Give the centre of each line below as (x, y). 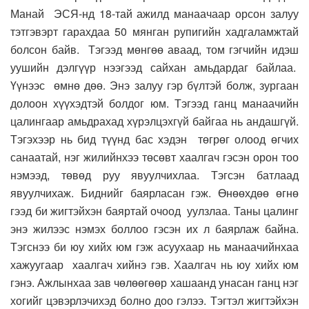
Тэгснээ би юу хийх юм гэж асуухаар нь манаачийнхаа (154, 247)
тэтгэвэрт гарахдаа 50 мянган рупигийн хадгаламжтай (154, 32)
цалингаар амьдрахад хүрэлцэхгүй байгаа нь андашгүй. (154, 121)
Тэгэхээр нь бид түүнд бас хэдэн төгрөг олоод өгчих (154, 139)
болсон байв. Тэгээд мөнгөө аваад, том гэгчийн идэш (154, 50)
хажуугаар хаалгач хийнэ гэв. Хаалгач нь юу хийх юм (154, 265)
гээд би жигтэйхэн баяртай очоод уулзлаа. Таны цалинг (154, 211)
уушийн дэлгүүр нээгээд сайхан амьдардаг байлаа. (154, 68)
